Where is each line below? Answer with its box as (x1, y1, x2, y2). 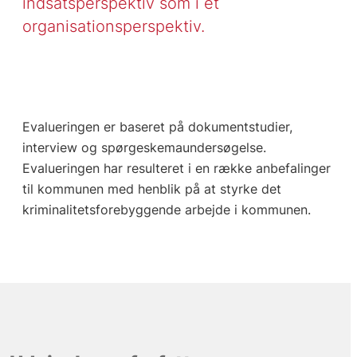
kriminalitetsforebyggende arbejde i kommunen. (22, 202, 311, 218)
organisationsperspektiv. (22, 16, 210, 37)
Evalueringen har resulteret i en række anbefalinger (22, 160, 331, 177)
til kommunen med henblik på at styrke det (22, 181, 281, 198)
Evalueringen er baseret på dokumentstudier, (22, 119, 292, 135)
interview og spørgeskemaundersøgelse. (22, 139, 266, 156)
